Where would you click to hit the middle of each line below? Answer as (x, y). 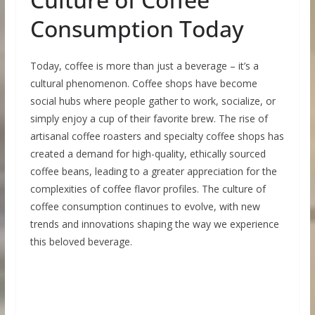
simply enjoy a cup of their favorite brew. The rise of (149, 119)
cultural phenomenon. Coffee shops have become (143, 84)
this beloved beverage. (81, 242)
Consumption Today (137, 29)
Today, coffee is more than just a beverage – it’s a (144, 66)
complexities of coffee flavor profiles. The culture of (148, 189)
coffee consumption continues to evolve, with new (145, 207)
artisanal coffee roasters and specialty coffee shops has (157, 136)
